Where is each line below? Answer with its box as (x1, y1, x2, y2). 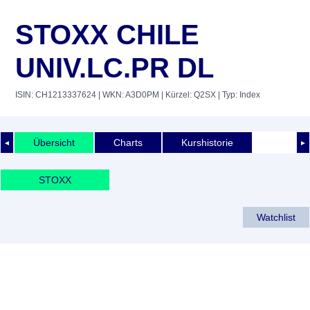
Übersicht (33, 136, 75, 148)
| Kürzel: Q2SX (159, 90, 216, 100)
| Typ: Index (216, 90, 260, 100)
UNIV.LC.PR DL (15, 53, 214, 83)
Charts (113, 136, 143, 148)
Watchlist (257, 211, 295, 223)
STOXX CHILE (15, 19, 199, 50)
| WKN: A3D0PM (96, 90, 159, 100)
